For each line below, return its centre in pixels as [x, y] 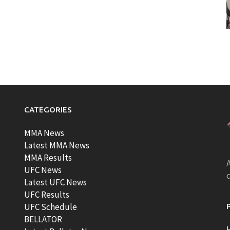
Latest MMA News [57, 145]
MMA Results [48, 158]
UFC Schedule [51, 207]
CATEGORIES [48, 110]
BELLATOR [43, 219]
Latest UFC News [56, 182]
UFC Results [47, 195]
